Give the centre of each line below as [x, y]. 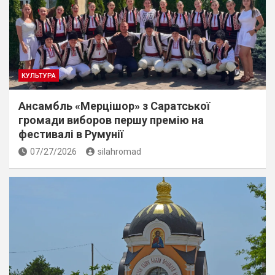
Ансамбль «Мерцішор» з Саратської [114, 106]
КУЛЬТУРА [39, 76]
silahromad [119, 151]
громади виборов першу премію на [111, 120]
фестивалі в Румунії [71, 134]
